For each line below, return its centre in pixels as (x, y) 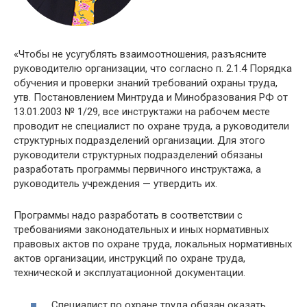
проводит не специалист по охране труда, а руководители (151, 126)
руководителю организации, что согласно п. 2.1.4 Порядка (153, 69)
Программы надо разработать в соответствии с (128, 216)
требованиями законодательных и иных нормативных (141, 230)
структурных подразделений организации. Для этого (139, 141)
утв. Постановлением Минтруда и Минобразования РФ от (151, 98)
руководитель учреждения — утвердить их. (115, 184)
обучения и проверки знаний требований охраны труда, (146, 83)
